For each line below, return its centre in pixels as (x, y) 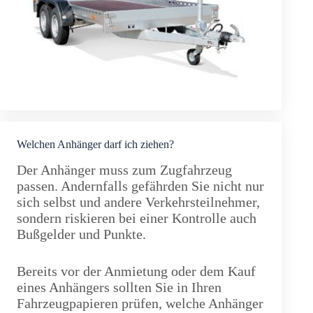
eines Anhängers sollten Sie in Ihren (119, 287)
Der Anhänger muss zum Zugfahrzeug (124, 169)
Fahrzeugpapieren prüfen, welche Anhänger (140, 303)
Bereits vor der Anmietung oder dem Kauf (136, 271)
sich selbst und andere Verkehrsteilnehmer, (138, 202)
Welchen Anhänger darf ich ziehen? (95, 144)
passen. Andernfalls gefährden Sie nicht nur (140, 185)
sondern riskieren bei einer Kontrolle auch (137, 218)
